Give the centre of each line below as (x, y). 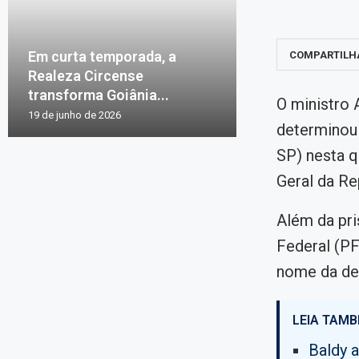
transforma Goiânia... (99, 95)
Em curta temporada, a (102, 56)
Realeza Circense (86, 75)
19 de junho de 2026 (75, 115)
